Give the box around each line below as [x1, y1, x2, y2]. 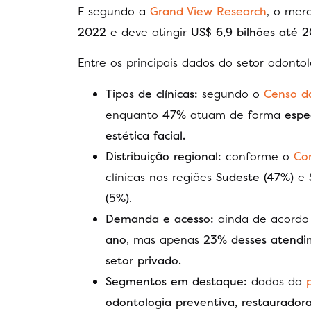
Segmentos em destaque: [106, 273, 247, 289]
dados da [247, 273, 302, 289]
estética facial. [106, 127, 185, 143]
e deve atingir [106, 24, 191, 40]
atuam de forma [186, 106, 285, 122]
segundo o [198, 85, 260, 101]
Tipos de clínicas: [106, 85, 198, 101]
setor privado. [106, 252, 181, 268]
